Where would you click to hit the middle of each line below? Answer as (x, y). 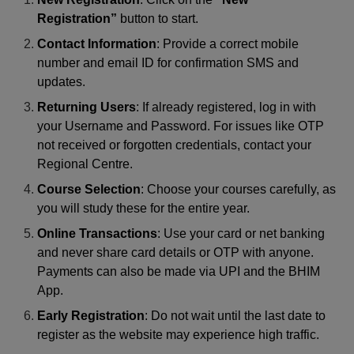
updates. (62, 81)
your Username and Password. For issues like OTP (181, 126)
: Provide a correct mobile (228, 43)
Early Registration (91, 315)
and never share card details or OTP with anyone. (176, 252)
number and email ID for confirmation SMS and (168, 62)
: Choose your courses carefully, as (239, 189)
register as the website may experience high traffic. (179, 334)
